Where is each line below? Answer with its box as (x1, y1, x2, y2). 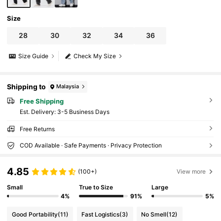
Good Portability (11, 211, 58, 219)
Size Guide (18, 52, 49, 60)
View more (177, 167, 206, 175)
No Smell (141, 211, 167, 219)
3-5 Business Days (57, 108, 110, 116)
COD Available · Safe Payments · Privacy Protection (19, 142, 162, 149)
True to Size (79, 184, 113, 191)
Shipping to (7, 82, 46, 91)
